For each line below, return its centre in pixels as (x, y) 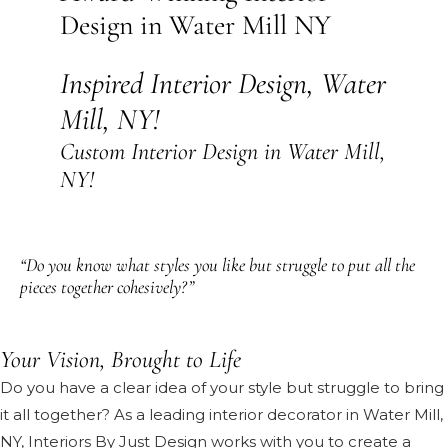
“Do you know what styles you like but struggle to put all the (217, 265)
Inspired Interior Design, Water (223, 83)
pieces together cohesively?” (107, 287)
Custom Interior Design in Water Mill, (222, 151)
